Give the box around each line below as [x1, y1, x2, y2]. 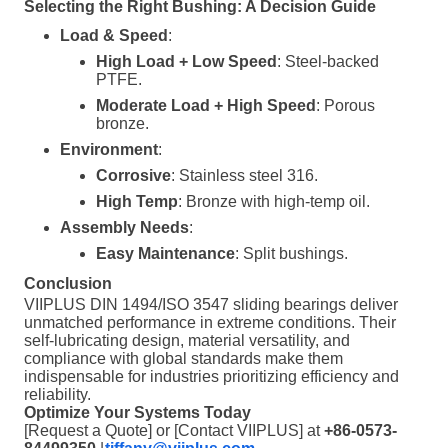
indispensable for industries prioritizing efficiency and [24, 368, 399, 385]
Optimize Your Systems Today [24, 404, 251, 421]
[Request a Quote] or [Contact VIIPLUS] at [24, 422, 324, 439]
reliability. [24, 386, 91, 403]
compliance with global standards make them [24, 350, 343, 367]
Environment [60, 141, 158, 158]
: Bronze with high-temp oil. [178, 193, 370, 210]
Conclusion [24, 275, 112, 292]
